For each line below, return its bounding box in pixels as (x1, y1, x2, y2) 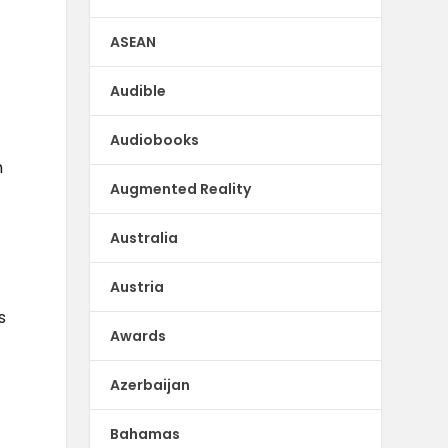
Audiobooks (110, 129, 200, 150)
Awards (110, 325, 167, 346)
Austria (110, 276, 165, 297)
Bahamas (110, 423, 181, 444)
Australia (110, 227, 179, 248)
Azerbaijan (110, 374, 191, 395)
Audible (110, 80, 167, 101)
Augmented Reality (110, 178, 252, 199)
